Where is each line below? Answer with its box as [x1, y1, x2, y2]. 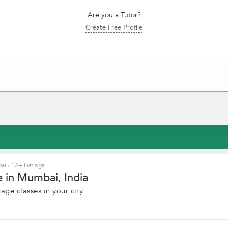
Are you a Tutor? [87, 10, 141, 20]
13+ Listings [10, 161, 44, 169]
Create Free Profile [85, 23, 142, 32]
